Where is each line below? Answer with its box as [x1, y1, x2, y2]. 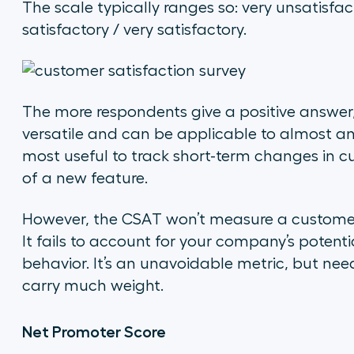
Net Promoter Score [21, 324, 166, 340]
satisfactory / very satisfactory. [21, 22, 247, 38]
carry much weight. [21, 278, 164, 294]
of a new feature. [21, 171, 148, 186]
